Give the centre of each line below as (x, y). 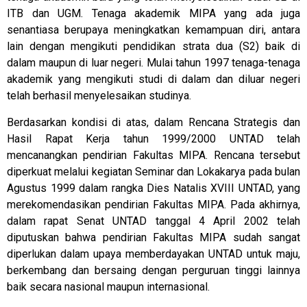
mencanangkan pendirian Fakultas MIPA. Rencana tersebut (153, 155)
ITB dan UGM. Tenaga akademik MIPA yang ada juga (153, 14)
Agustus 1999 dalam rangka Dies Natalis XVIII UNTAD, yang (153, 188)
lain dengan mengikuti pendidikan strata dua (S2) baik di (153, 47)
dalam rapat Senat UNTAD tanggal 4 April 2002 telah (153, 221)
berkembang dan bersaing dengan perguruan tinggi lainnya (153, 270)
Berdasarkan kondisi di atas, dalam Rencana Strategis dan (153, 122)
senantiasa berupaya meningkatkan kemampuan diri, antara (153, 30)
